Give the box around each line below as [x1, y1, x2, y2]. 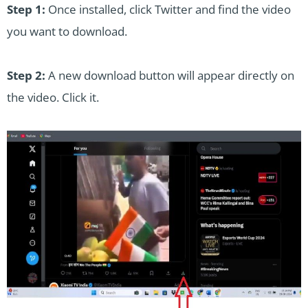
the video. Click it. [7, 89, 99, 106]
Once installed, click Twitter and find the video [45, 1, 291, 18]
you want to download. [7, 23, 127, 40]
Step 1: [7, 1, 45, 18]
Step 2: [7, 67, 45, 84]
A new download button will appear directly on [45, 67, 294, 84]
